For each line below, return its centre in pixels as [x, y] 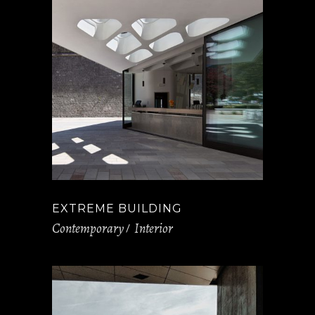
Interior [154, 229]
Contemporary [88, 229]
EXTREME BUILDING [117, 208]
